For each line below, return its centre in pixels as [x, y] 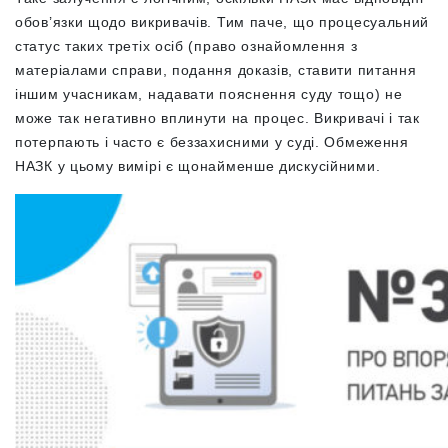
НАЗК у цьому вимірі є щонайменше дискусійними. [200, 165]
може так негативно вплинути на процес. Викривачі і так [217, 117]
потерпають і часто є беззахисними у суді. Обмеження [212, 141]
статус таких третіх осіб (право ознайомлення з [186, 45]
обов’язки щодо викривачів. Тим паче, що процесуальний [222, 21]
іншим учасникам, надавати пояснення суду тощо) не [209, 93]
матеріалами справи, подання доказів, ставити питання [216, 69]
